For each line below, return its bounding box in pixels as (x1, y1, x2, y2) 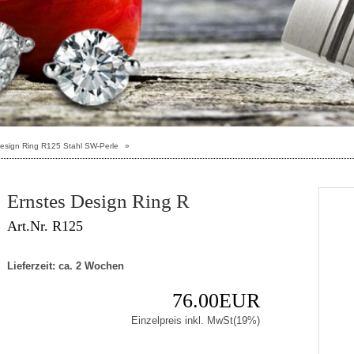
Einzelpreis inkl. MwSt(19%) (131, 314, 260, 326)
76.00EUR (172, 288, 260, 312)
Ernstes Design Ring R (7, 190, 190, 212)
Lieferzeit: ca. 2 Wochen (7, 259, 124, 272)
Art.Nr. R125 (7, 217, 83, 234)
